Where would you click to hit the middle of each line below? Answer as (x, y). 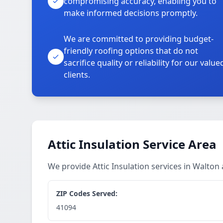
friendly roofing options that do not (131, 51)
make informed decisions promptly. (131, 13)
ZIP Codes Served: (87, 193)
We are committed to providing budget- (139, 39)
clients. (77, 75)
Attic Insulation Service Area (132, 144)
